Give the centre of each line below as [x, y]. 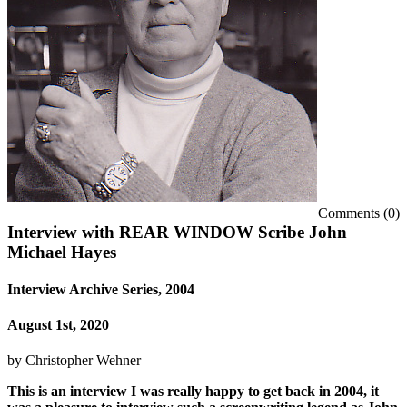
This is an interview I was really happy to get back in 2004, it [193, 392]
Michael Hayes [62, 252]
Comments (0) [359, 213]
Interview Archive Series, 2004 [101, 289]
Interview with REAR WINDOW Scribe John [177, 232]
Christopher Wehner [83, 361]
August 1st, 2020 [58, 325]
